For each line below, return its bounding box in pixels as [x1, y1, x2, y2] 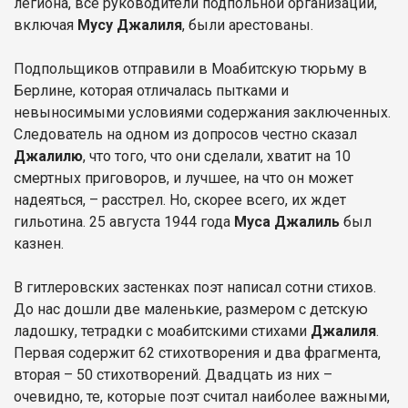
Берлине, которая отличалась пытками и [14, 81, 289, 99]
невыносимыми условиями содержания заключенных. [14, 103, 391, 121]
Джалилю [14, 147, 83, 165]
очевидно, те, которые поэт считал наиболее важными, [14, 387, 390, 405]
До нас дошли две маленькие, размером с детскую [14, 300, 368, 318]
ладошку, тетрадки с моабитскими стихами [14, 321, 311, 340]
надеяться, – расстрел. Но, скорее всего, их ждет [14, 190, 346, 209]
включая [14, 15, 77, 34]
